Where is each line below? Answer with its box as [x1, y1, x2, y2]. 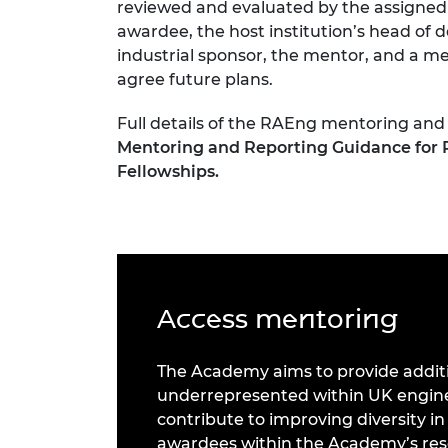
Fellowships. [117, 162, 219, 182]
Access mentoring [157, 303, 398, 336]
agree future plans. [117, 70, 273, 90]
